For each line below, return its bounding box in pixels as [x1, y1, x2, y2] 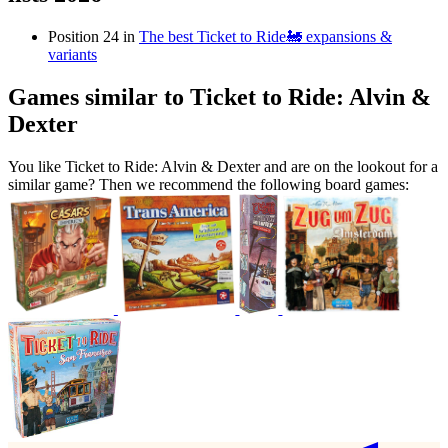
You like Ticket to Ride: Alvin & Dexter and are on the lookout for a [8, 158, 438, 176]
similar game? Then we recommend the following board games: [8, 176, 409, 194]
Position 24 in [48, 28, 139, 46]
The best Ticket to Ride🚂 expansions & [139, 28, 392, 46]
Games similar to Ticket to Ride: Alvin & [8, 84, 431, 111]
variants [48, 46, 97, 64]
